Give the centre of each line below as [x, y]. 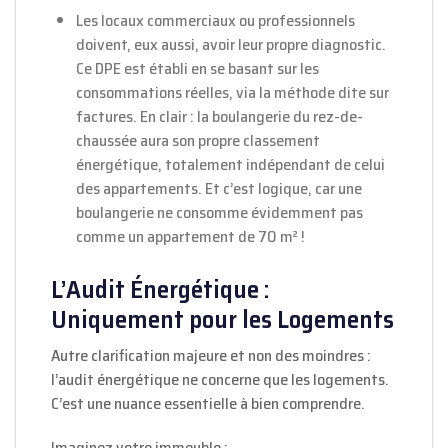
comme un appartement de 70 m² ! [190, 237]
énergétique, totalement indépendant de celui [230, 165]
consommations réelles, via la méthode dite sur [232, 93]
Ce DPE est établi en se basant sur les [197, 69]
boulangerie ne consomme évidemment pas [219, 213]
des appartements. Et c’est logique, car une [219, 189]
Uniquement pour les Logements [222, 319]
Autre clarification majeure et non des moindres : [211, 356]
